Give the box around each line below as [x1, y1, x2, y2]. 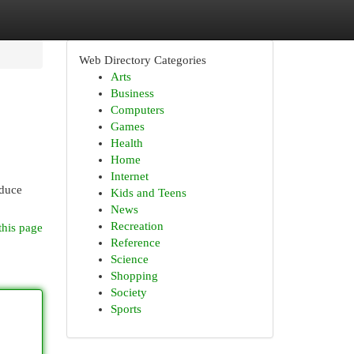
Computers [110, 104, 164, 116]
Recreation [110, 220, 164, 232]
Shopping [110, 269, 158, 282]
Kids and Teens [110, 186, 186, 199]
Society [110, 286, 147, 299]
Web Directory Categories [78, 54, 206, 66]
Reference [110, 236, 160, 249]
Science [110, 253, 149, 265]
